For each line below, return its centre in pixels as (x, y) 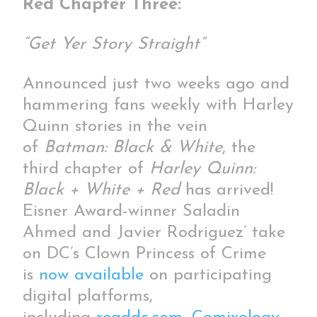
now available (92, 275)
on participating (208, 275)
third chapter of (86, 169)
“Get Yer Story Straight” (114, 44)
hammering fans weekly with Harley (158, 105)
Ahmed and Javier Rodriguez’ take (154, 232)
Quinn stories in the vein (115, 126)
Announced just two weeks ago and (156, 84)
